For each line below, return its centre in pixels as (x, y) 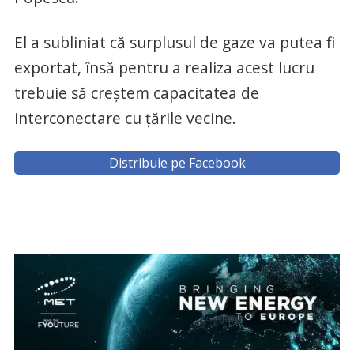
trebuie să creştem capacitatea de (136, 93)
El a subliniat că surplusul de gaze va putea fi (174, 43)
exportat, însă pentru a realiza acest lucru (164, 68)
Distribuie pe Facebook (177, 163)
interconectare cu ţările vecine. (125, 119)
